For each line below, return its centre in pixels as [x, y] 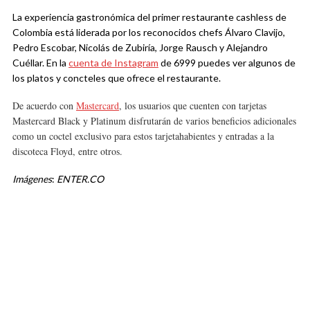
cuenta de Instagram [113, 63]
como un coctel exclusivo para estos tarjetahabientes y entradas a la [143, 136]
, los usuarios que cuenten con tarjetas [193, 106]
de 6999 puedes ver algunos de [227, 63]
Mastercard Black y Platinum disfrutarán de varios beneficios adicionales [154, 121]
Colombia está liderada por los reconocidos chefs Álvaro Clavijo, [149, 33]
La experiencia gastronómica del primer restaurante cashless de [149, 17]
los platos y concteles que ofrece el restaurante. [117, 78]
